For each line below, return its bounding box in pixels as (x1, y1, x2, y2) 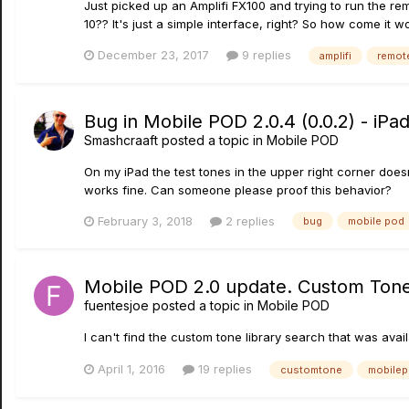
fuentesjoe (84, 298, 149, 314)
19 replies (194, 362, 252, 377)
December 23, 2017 (98, 47, 209, 62)
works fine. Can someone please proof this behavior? (84, 182, 392, 197)
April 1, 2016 (98, 362, 165, 377)
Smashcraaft (84, 131, 158, 148)
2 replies (222, 213, 275, 228)
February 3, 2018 (98, 213, 193, 228)
